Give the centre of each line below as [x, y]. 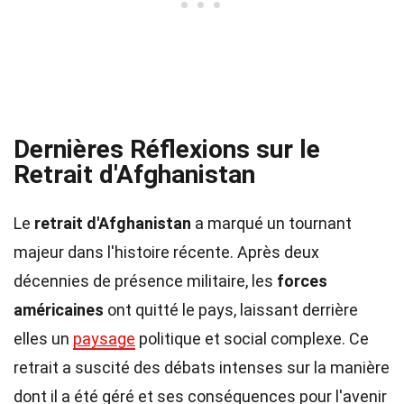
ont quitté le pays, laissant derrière [231, 310]
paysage [104, 339]
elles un [43, 339]
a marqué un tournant [271, 223]
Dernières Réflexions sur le [167, 149]
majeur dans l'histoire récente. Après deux [166, 252]
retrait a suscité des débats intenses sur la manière [202, 367]
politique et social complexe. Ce [252, 339]
